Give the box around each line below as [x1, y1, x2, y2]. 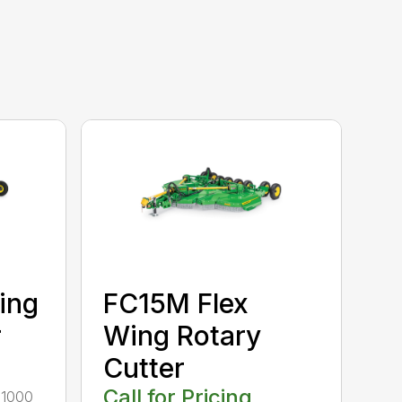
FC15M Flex [103, 287, 249, 320]
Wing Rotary [103, 319, 262, 353]
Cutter [103, 352, 186, 385]
